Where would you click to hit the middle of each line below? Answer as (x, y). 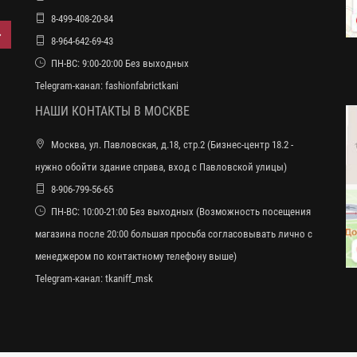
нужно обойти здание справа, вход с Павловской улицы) (161, 167)
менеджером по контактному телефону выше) (136, 257)
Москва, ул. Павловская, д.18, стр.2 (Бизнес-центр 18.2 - (172, 145)
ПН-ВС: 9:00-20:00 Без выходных (120, 64)
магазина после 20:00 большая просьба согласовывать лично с (174, 234)
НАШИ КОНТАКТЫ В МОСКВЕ (112, 112)
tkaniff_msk (129, 279)
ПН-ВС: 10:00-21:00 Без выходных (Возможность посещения (181, 212)
